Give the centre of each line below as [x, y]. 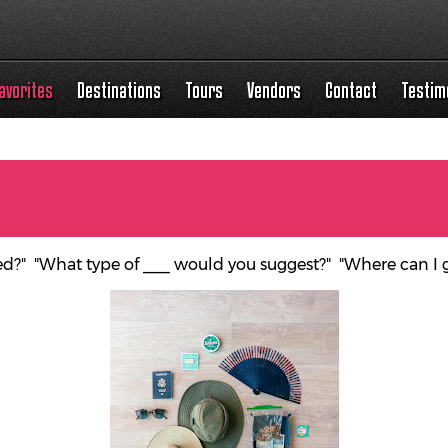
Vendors [274, 90]
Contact [351, 90]
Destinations [119, 90]
